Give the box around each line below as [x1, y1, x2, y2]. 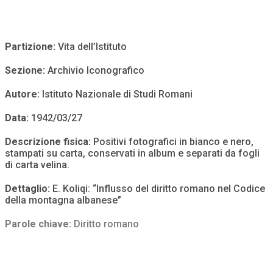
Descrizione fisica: [5, 136, 91, 148]
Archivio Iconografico [48, 65, 144, 77]
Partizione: [5, 41, 58, 53]
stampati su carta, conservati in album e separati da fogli [5, 147, 260, 160]
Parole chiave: [5, 218, 74, 230]
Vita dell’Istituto [58, 41, 127, 53]
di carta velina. [5, 159, 69, 171]
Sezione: [5, 65, 48, 77]
